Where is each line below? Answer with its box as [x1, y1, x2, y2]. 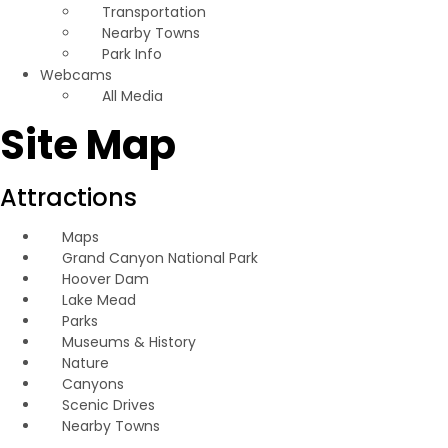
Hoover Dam [61, 269, 149, 289]
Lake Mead [61, 290, 136, 310]
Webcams [40, 65, 116, 85]
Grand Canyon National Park [61, 248, 258, 268]
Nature [61, 353, 109, 373]
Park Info [97, 44, 162, 64]
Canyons [61, 374, 124, 394]
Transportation [97, 2, 206, 22]
